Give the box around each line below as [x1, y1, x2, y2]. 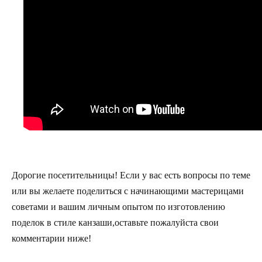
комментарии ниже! [12, 233, 91, 243]
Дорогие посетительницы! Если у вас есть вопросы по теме [12, 170, 250, 180]
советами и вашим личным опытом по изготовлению [12, 201, 225, 212]
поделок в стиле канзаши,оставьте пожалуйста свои [12, 217, 219, 227]
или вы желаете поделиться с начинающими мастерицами [12, 185, 244, 196]
